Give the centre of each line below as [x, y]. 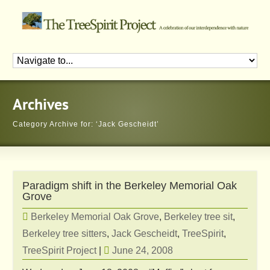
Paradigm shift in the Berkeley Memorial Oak [130, 185]
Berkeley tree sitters [65, 233]
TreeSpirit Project [60, 250]
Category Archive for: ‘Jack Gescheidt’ [86, 124]
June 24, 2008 [143, 250]
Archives [41, 105]
